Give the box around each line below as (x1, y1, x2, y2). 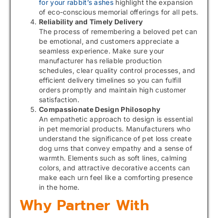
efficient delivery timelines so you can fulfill (39, 76, 182, 85)
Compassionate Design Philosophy (39, 105, 161, 114)
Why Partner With (19, 194, 149, 217)
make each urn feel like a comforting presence (39, 173, 193, 182)
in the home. (39, 183, 80, 192)
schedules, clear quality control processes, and (39, 66, 196, 75)
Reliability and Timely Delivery (39, 18, 143, 26)
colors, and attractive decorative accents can (39, 163, 190, 172)
